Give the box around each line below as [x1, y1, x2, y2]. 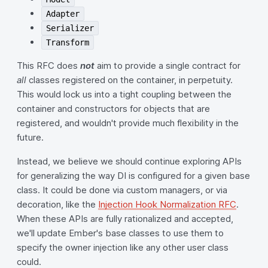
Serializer [46, 23, 95, 33]
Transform [46, 38, 90, 47]
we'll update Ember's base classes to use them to [17, 227, 224, 239]
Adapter [46, 9, 80, 19]
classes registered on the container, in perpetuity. [26, 74, 233, 86]
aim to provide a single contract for [95, 60, 240, 71]
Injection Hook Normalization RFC [98, 199, 236, 210]
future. [17, 132, 44, 143]
